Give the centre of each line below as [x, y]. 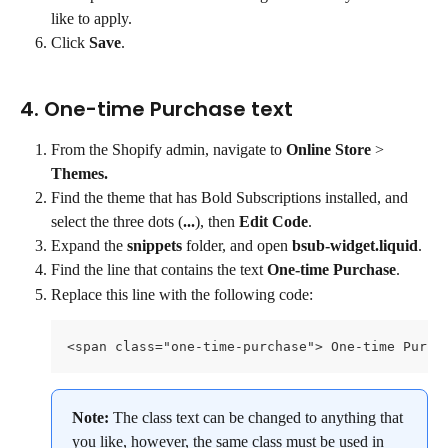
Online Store [328, 149]
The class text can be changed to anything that [260, 418]
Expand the [89, 245]
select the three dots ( [117, 221]
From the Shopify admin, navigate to [168, 149]
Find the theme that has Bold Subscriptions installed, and [231, 197]
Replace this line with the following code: [182, 294]
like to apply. [91, 18]
